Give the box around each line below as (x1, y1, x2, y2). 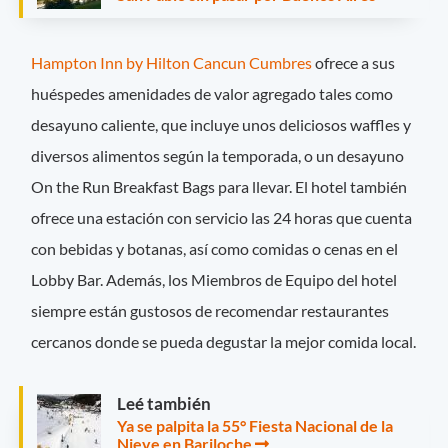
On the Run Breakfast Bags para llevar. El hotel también (31, 176, 408, 196)
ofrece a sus (312, 52, 396, 72)
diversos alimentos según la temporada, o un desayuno (31, 145, 405, 165)
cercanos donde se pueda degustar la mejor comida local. (31, 331, 417, 351)
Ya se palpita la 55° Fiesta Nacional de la (117, 415, 393, 435)
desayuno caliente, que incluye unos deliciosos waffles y (31, 114, 412, 134)
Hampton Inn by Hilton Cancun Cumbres (31, 52, 313, 72)
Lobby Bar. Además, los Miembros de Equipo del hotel (31, 269, 398, 289)
